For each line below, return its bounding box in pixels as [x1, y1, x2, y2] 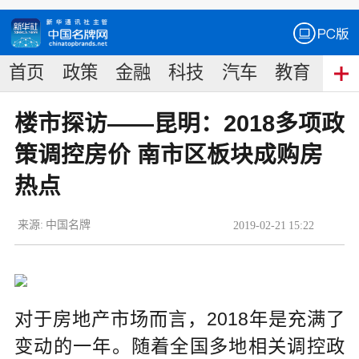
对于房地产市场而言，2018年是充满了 [14, 309, 345, 330]
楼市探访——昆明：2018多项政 [14, 111, 345, 137]
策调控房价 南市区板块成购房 [14, 142, 323, 168]
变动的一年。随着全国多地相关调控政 [14, 336, 345, 357]
